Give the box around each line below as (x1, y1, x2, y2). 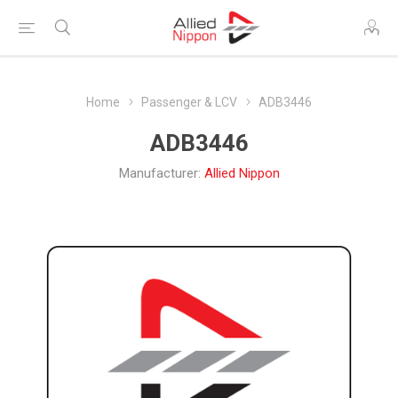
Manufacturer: (118, 165, 201, 181)
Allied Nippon (203, 165, 280, 181)
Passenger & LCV (141, 95, 237, 109)
